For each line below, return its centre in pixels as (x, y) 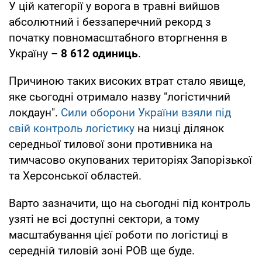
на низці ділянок (179, 128)
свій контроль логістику (72, 128)
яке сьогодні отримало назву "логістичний (120, 96)
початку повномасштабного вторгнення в (118, 37)
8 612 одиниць (99, 53)
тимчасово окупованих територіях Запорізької (130, 160)
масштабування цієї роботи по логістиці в (118, 235)
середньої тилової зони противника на (111, 144)
